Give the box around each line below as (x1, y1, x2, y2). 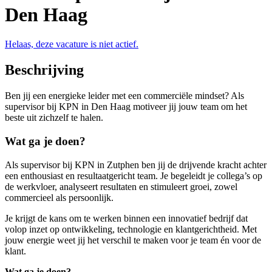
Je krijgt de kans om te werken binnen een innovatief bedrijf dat (5, 212, 248, 223)
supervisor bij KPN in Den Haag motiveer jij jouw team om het (5, 101, 247, 112)
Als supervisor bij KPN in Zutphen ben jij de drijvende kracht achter (5, 159, 267, 170)
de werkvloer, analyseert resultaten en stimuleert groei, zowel (5, 181, 237, 192)
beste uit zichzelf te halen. (5, 112, 103, 123)
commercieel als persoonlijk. (5, 192, 114, 203)
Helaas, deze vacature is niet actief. (5, 39, 138, 50)
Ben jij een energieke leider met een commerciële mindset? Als (5, 90, 244, 101)
